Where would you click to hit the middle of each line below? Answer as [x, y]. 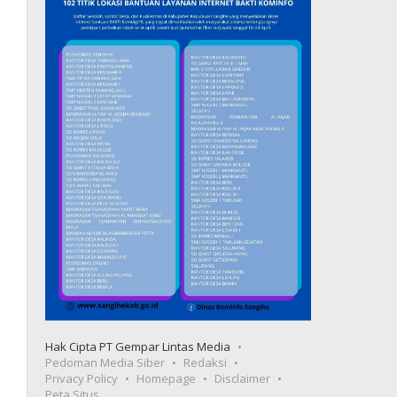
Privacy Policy [82, 378]
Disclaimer [243, 378]
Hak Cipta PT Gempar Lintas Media [138, 346]
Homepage [167, 378]
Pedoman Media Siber [105, 362]
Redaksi [206, 362]
